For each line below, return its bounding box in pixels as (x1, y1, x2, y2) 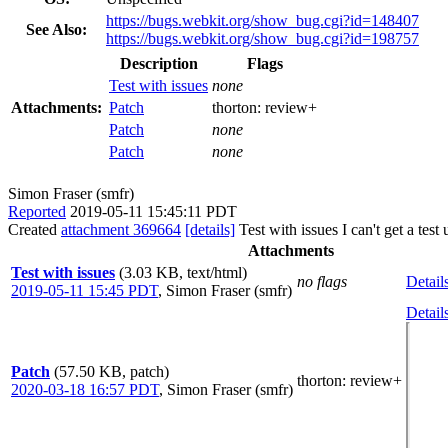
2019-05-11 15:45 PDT (11, 281, 158, 299)
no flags (297, 272, 347, 290)
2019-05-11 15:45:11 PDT (70, 202, 237, 220)
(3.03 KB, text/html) (119, 263, 247, 281)
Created (8, 220, 61, 238)
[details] (185, 220, 235, 238)
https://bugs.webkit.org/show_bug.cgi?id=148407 (106, 11, 419, 29)
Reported (8, 202, 66, 220)
